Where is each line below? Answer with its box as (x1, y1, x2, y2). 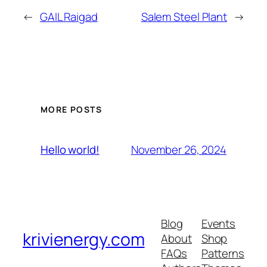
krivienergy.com (23, 228, 145, 252)
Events (201, 215, 236, 231)
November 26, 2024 (131, 141, 226, 157)
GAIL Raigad (39, 8, 98, 24)
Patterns (201, 245, 244, 261)
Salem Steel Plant (141, 8, 228, 24)
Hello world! (41, 142, 100, 158)
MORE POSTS (41, 104, 102, 116)
